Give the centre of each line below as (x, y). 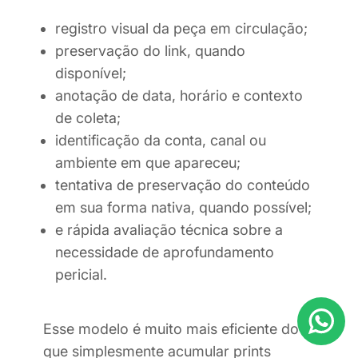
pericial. (81, 275)
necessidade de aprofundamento (165, 253)
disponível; (91, 74)
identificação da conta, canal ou (161, 141)
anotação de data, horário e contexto (179, 96)
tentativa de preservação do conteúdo (183, 185)
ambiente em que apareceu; (148, 163)
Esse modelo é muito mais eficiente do (171, 329)
